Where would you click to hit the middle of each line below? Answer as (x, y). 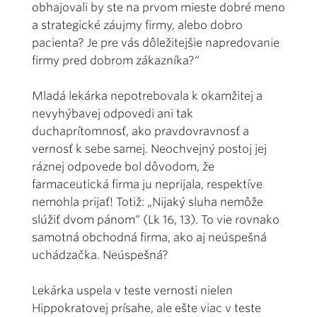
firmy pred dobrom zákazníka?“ (116, 60)
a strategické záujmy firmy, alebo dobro (137, 25)
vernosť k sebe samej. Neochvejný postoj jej (149, 149)
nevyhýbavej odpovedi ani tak (113, 113)
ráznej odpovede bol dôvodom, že (123, 166)
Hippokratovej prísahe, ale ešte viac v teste (146, 308)
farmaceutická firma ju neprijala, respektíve (147, 184)
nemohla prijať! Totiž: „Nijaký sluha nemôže (148, 202)
